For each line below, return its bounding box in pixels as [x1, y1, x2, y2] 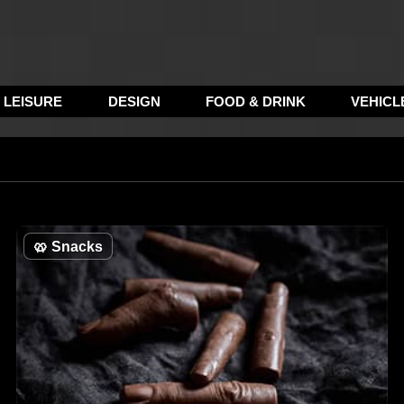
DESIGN [107, 94, 161, 109]
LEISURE [4, 94, 63, 109]
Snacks [48, 239, 104, 254]
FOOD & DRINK [205, 94, 306, 109]
